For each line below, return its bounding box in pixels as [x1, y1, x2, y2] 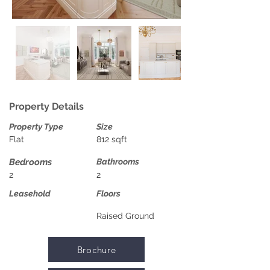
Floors [96, 189, 121, 198]
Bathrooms [96, 157, 139, 166]
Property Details [9, 101, 84, 112]
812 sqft [96, 134, 127, 144]
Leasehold [9, 189, 51, 198]
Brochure [77, 243, 116, 256]
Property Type [9, 122, 63, 131]
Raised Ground [96, 211, 154, 221]
